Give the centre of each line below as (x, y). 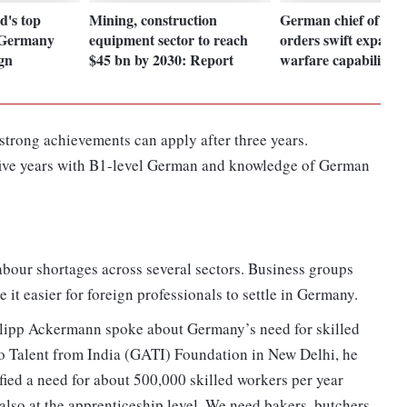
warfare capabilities (341, 59)
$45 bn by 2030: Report (162, 59)
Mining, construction (154, 19)
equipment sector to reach (169, 39)
